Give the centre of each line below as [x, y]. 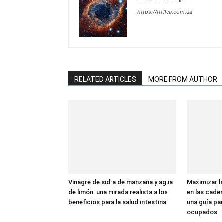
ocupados [202, 212]
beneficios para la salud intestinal [118, 202]
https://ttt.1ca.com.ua [165, 12]
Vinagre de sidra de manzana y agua [121, 182]
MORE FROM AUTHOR [183, 79]
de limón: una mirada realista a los [118, 192]
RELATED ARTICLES [105, 79]
